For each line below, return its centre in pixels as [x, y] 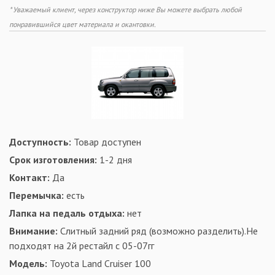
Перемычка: [37, 195]
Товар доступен [106, 141]
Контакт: [29, 177]
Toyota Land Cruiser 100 [99, 263]
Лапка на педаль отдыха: [67, 213]
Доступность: [40, 141]
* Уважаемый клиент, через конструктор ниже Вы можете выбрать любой [126, 10]
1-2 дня [114, 159]
